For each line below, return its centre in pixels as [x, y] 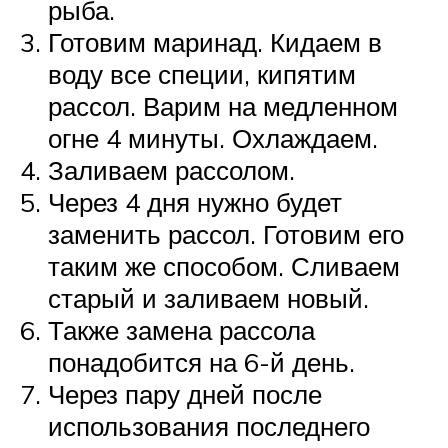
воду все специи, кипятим [202, 73]
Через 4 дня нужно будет [195, 201]
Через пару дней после [185, 393]
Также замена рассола [181, 329]
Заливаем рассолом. [171, 169]
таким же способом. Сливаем [224, 265]
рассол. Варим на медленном [223, 105]
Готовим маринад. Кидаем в [215, 41]
